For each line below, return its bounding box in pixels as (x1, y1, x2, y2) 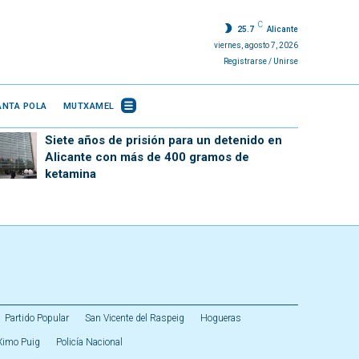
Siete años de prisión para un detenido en (44, 133, 282, 147)
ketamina (44, 167, 96, 181)
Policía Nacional (56, 337, 123, 348)
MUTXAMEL (63, 100, 115, 111)
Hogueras (200, 313, 241, 324)
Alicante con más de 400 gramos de (44, 150, 249, 164)
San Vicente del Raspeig (85, 313, 184, 324)
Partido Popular (5, 313, 69, 324)
